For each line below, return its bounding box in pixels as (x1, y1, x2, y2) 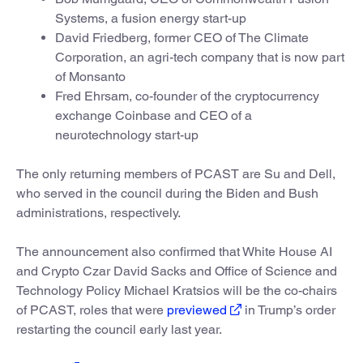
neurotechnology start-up (55, 126, 199, 143)
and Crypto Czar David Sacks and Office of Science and (16, 263, 337, 279)
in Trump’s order (241, 301, 335, 318)
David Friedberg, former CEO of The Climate (55, 29, 309, 45)
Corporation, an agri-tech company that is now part (55, 49, 344, 65)
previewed (167, 301, 227, 318)
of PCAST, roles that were (16, 301, 167, 318)
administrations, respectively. (16, 204, 181, 220)
